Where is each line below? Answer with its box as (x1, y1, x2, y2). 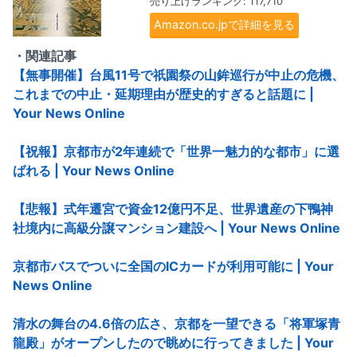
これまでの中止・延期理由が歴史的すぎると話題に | (13, 86, 314, 103)
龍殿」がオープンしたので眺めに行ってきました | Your (13, 335, 334, 351)
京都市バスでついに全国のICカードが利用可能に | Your (13, 258, 334, 275)
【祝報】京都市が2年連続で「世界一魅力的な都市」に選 (13, 143, 339, 160)
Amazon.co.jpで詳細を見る (154, 18, 295, 32)
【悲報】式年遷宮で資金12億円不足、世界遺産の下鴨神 (13, 201, 333, 218)
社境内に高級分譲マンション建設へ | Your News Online (13, 220, 340, 237)
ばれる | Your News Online (13, 163, 175, 179)
